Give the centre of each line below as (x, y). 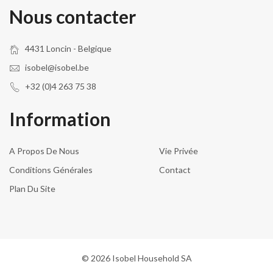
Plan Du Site (32, 189)
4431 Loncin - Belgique (67, 48)
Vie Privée (178, 151)
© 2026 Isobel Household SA (136, 258)
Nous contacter (73, 16)
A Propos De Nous (44, 151)
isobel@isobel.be (57, 67)
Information (60, 119)
